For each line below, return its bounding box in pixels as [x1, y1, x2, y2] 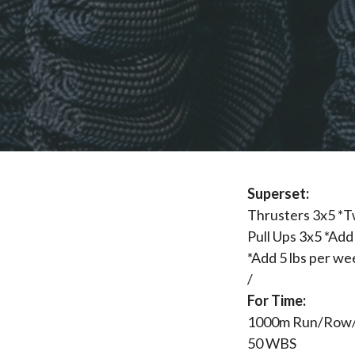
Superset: [247, 185, 311, 202]
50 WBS [247, 334, 299, 352]
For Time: [247, 292, 306, 309]
